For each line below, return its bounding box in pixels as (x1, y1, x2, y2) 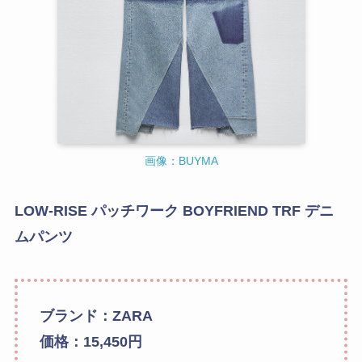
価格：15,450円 (39, 334, 142, 351)
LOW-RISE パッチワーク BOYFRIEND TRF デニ (14, 202, 334, 219)
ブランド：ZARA (39, 308, 153, 325)
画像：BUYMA (144, 154, 218, 167)
